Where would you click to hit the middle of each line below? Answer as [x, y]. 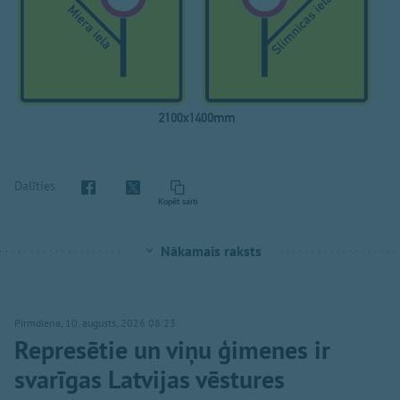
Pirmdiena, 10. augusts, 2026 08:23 [95, 323]
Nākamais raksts [211, 251]
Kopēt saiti [178, 201]
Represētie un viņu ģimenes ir [172, 350]
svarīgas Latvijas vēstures [150, 379]
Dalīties [35, 185]
